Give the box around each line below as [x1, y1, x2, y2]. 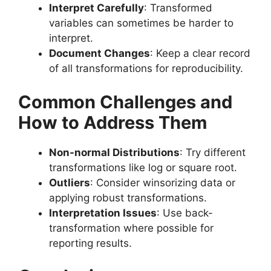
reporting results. [49, 237, 132, 249]
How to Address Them [18, 111, 207, 133]
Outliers [49, 176, 90, 189]
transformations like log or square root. [49, 161, 237, 174]
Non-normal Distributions [49, 146, 180, 158]
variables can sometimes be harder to [49, 17, 233, 29]
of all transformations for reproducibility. [49, 62, 243, 74]
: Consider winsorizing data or [90, 176, 235, 189]
